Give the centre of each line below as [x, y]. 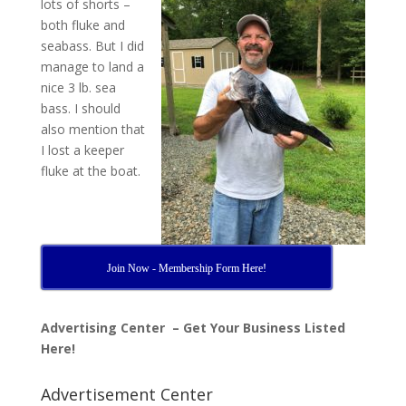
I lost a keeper [82, 150]
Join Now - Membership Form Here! [187, 268]
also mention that [92, 129]
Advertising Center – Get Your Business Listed [193, 327]
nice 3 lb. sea [78, 87]
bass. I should [80, 108]
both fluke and [82, 24]
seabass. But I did [92, 45]
